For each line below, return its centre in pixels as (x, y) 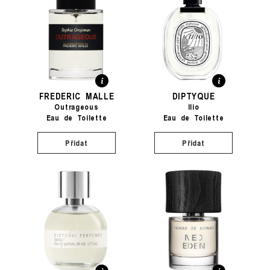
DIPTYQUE (193, 96)
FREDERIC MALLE (77, 96)
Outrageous (77, 107)
